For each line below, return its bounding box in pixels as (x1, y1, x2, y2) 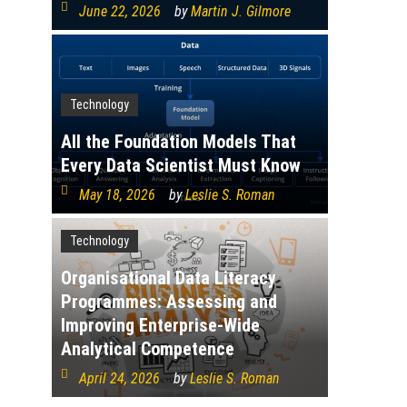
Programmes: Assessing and (60, 290, 277, 313)
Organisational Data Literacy (60, 266, 276, 289)
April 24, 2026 (78, 369, 160, 387)
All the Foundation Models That (60, 131, 296, 154)
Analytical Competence (60, 337, 234, 360)
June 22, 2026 (78, 3, 161, 21)
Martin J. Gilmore (190, 3, 291, 21)
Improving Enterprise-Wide (60, 313, 260, 336)
